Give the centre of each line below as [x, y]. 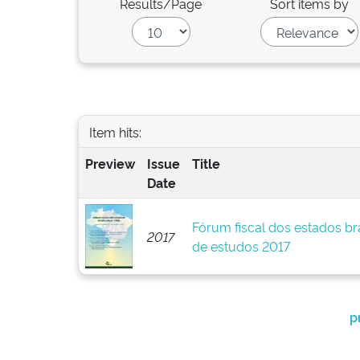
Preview [110, 163]
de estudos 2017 [241, 246]
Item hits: [115, 131]
